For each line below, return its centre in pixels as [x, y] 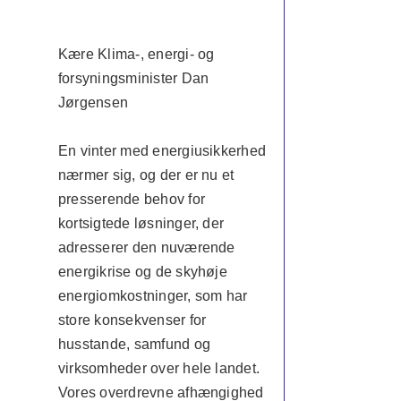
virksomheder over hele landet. [159, 368]
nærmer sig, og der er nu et [146, 175]
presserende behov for [132, 199]
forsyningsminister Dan [133, 78]
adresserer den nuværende [146, 247]
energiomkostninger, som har [153, 296]
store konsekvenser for [132, 320]
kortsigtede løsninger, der [141, 223]
